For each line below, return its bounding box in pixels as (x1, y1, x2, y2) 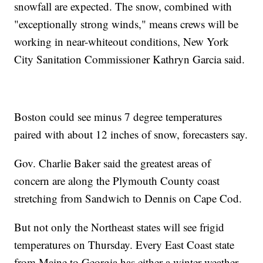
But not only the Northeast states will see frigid (14, 220, 225, 235)
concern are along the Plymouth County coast (14, 173, 220, 188)
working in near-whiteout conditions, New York (14, 34, 230, 49)
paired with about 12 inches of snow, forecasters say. (14, 127, 248, 142)
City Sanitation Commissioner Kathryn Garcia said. (14, 52, 245, 67)
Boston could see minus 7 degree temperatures (14, 109, 222, 124)
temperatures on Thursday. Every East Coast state (14, 237, 235, 252)
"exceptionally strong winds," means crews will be (14, 16, 239, 32)
